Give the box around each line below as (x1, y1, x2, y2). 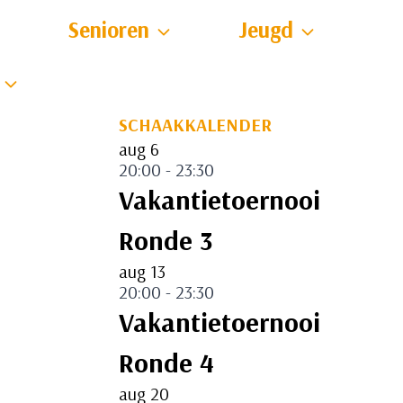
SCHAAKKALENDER (119, 113, 272, 136)
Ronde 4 (119, 345, 214, 380)
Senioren (68, 15, 149, 44)
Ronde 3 (119, 223, 212, 257)
